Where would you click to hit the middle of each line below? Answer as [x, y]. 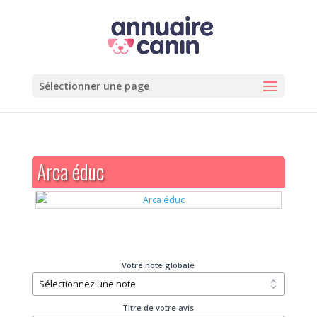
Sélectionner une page [94, 86]
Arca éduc [70, 172]
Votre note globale [158, 265]
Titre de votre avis [158, 308]
